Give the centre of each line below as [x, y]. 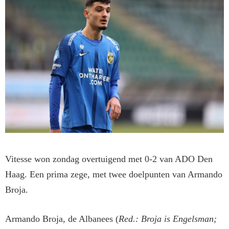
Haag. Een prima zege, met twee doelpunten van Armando [114, 175]
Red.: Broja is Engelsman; [168, 219]
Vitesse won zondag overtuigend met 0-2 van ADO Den [109, 159]
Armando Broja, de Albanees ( [62, 219]
